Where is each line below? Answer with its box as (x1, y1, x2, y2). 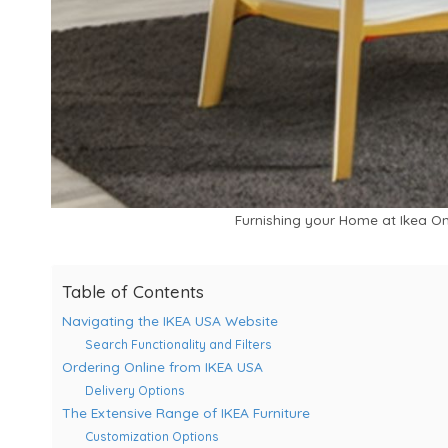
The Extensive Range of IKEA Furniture (62, 403, 310, 421)
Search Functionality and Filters (84, 336, 272, 352)
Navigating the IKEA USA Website (62, 311, 278, 329)
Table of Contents (62, 280, 204, 302)
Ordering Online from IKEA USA (62, 357, 263, 375)
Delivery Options (84, 382, 185, 398)
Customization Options (84, 428, 219, 444)
